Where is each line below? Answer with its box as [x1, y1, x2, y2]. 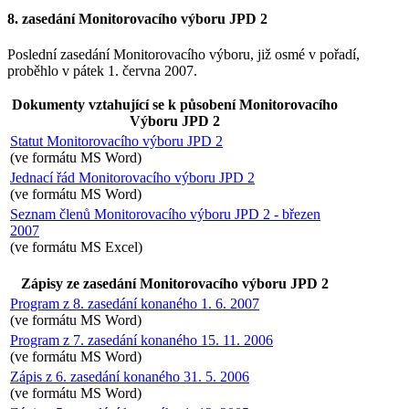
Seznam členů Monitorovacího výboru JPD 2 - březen [10, 205, 320, 222]
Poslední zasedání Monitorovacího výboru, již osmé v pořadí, [7, 46, 360, 62]
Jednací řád [10, 169, 79, 185]
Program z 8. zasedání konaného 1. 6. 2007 [10, 295, 259, 311]
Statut [10, 132, 47, 149]
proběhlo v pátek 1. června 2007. [7, 62, 197, 79]
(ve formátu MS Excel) [10, 238, 142, 255]
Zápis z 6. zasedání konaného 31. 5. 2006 [10, 368, 249, 384]
